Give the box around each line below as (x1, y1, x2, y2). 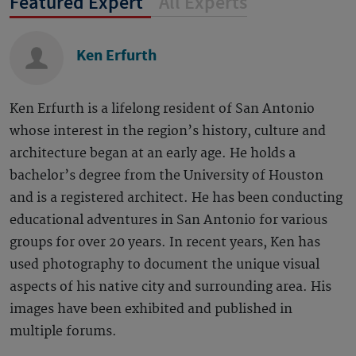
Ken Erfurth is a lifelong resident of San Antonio (10, 101, 315, 117)
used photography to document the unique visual (10, 257, 319, 273)
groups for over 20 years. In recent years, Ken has (10, 234, 320, 250)
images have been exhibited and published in (10, 301, 292, 317)
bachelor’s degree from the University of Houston (10, 168, 323, 184)
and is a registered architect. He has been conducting (10, 190, 342, 206)
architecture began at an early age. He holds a (10, 145, 296, 161)
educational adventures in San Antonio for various (10, 212, 327, 228)
